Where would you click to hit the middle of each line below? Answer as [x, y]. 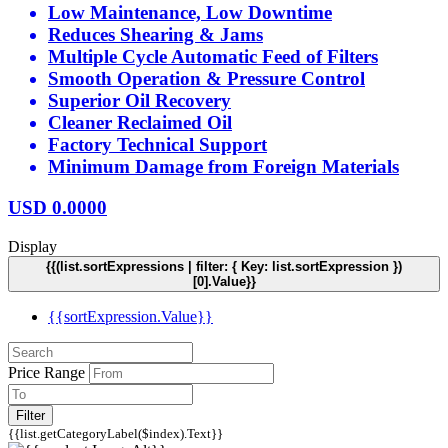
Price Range [46, 372]
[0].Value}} [224, 281]
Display [32, 246]
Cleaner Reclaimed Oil [140, 123]
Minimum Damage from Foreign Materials [223, 167]
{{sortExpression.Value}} [130, 316]
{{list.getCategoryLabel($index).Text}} [115, 433]
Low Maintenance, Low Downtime [190, 13]
